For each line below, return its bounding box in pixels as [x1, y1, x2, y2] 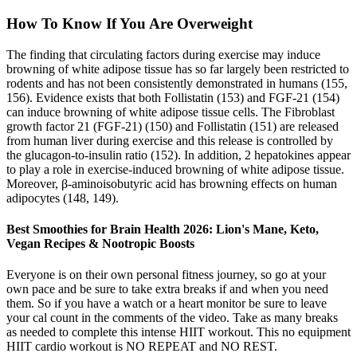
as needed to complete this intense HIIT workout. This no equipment [6, 325, 351, 339]
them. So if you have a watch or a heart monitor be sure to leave [6, 296, 327, 311]
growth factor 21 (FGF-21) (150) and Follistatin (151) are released [6, 119, 339, 133]
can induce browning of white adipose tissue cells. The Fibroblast [6, 104, 335, 119]
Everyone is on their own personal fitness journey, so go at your [6, 268, 326, 282]
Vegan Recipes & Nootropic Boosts [6, 236, 194, 250]
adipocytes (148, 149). [6, 190, 119, 205]
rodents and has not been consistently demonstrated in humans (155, [6, 76, 347, 90]
